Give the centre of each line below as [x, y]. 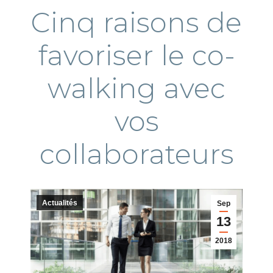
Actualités [60, 203]
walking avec [136, 88]
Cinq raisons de [136, 22]
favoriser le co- [136, 55]
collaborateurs [136, 154]
